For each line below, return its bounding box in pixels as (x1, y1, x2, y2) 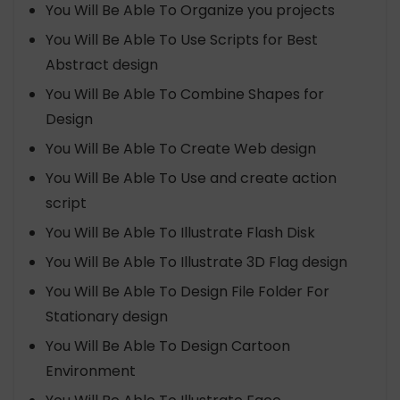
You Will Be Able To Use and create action (46, 168, 337, 188)
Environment (46, 361, 136, 381)
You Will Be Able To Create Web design (46, 138, 316, 159)
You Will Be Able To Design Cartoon (46, 336, 290, 356)
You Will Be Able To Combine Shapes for (46, 84, 324, 104)
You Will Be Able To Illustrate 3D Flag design (46, 252, 347, 272)
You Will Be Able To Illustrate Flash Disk (46, 222, 315, 243)
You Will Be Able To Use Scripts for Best (46, 29, 318, 50)
